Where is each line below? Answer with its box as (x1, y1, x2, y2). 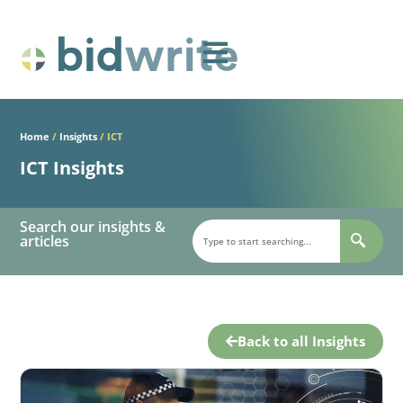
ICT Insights (20, 155, 125, 180)
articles (20, 231, 70, 252)
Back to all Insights (237, 332, 365, 351)
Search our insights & (20, 217, 166, 237)
